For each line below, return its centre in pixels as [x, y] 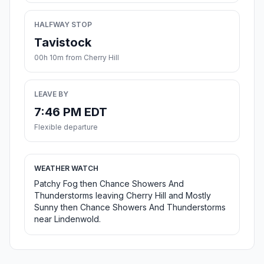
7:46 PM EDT [71, 112]
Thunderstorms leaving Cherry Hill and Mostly [123, 196]
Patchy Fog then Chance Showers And [109, 184]
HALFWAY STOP [63, 25]
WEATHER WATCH [66, 169]
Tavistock [63, 43]
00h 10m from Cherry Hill [77, 58]
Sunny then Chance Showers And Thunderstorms [130, 207]
